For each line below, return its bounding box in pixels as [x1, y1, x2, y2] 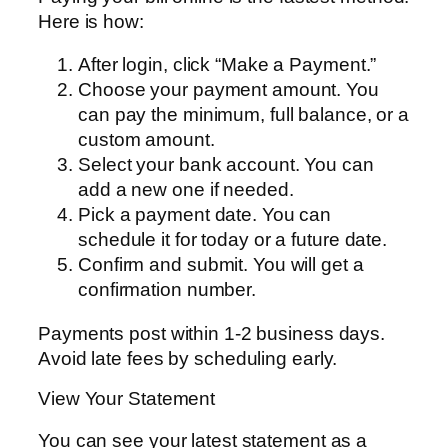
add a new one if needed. [78, 179, 294, 201]
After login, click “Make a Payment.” [78, 54, 377, 76]
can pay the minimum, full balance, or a [78, 104, 410, 126]
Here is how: [38, 10, 144, 32]
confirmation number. [78, 279, 256, 301]
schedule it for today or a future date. [78, 229, 388, 251]
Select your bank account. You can [78, 154, 374, 176]
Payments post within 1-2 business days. [38, 322, 386, 344]
